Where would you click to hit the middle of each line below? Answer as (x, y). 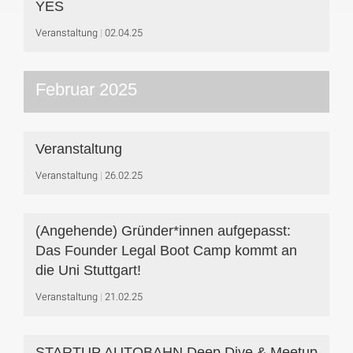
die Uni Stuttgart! (88, 270)
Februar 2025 (86, 89)
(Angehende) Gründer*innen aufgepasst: (163, 231)
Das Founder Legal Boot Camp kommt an (166, 251)
